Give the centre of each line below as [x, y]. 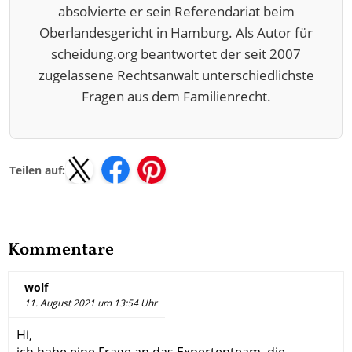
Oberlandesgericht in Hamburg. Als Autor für [176, 33]
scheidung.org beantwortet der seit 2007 [176, 54]
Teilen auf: [37, 170]
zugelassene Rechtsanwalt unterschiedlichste [176, 75]
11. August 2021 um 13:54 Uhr [91, 303]
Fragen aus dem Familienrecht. [176, 97]
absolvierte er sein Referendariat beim [176, 12]
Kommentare [61, 251]
